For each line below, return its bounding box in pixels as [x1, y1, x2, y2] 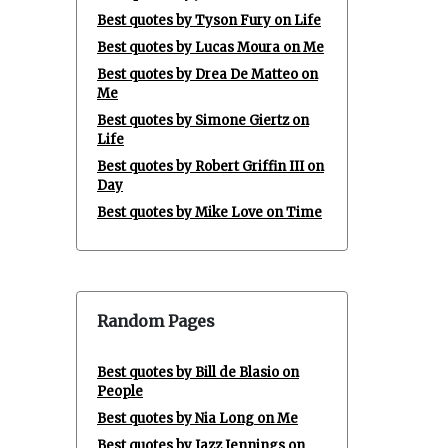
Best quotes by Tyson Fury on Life [97, 12, 321, 29]
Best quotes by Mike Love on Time [97, 204, 322, 221]
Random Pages [97, 311, 215, 331]
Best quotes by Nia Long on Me [97, 410, 298, 427]
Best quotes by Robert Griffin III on [97, 158, 324, 175]
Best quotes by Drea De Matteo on [97, 66, 318, 83]
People [97, 383, 143, 400]
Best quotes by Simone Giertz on [97, 112, 309, 129]
